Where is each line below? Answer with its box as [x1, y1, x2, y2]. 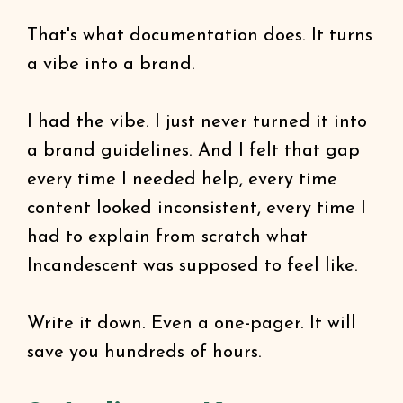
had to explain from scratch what [27, 228, 308, 246]
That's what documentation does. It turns [27, 27, 372, 45]
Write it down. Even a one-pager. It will [27, 315, 356, 333]
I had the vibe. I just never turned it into [27, 113, 367, 131]
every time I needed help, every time [27, 171, 337, 189]
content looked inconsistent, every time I [27, 200, 366, 218]
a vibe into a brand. [27, 56, 195, 74]
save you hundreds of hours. [27, 344, 267, 362]
